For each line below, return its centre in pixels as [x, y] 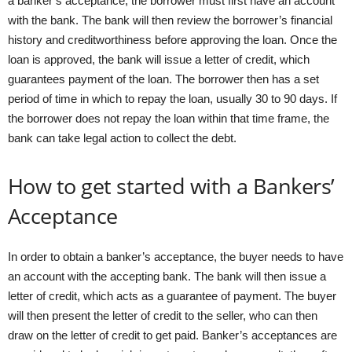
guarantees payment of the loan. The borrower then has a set [163, 79]
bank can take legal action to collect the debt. [122, 137]
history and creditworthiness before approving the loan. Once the [172, 39]
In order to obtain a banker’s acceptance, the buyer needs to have [176, 256]
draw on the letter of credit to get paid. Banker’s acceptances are [172, 335]
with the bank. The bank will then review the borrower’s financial [170, 20]
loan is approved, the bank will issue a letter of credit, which [159, 59]
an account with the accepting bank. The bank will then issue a [167, 276]
